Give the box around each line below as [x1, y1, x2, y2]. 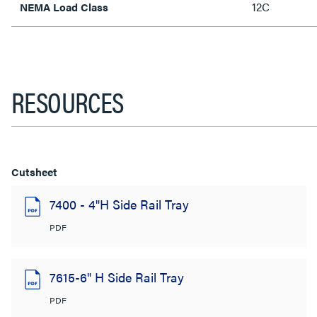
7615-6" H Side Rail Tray [50, 267, 184, 286]
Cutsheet [11, 163, 57, 179]
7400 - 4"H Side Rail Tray [50, 195, 189, 213]
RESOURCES [11, 81, 124, 122]
